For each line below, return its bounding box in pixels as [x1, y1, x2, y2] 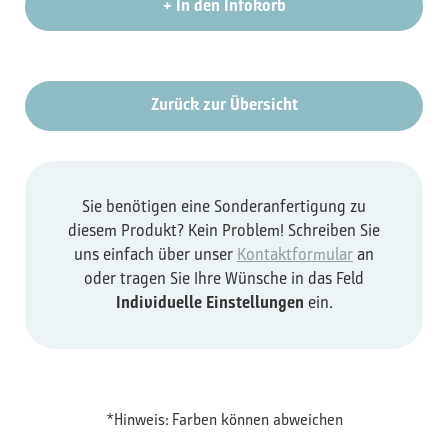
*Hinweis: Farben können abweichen [105, 409, 343, 429]
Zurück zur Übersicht [150, 94, 298, 116]
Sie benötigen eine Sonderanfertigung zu [82, 195, 366, 217]
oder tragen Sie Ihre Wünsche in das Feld [84, 267, 364, 289]
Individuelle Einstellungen [115, 291, 304, 313]
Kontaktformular [237, 243, 353, 265]
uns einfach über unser [74, 243, 237, 265]
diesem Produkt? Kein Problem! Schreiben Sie [68, 219, 380, 241]
